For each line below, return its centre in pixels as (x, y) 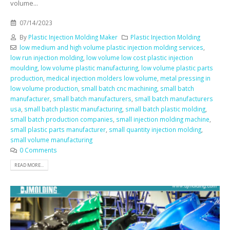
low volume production (44, 89)
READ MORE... (29, 165)
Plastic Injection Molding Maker (73, 37)
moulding (24, 68)
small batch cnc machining (119, 89)
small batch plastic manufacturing (73, 109)
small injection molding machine (163, 119)
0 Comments (38, 150)
